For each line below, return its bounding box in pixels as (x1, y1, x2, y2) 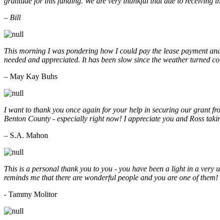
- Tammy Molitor (4, 190, 57, 198)
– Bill (4, 13, 21, 22)
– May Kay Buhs (4, 72, 57, 81)
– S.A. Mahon (4, 131, 48, 139)
